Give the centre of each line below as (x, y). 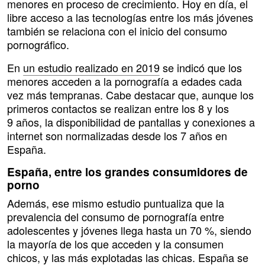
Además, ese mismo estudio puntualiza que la (116, 203)
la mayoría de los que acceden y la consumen (115, 244)
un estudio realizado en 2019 (91, 68)
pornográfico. (38, 45)
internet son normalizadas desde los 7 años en (117, 136)
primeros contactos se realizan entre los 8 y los (118, 109)
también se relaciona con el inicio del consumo (117, 31)
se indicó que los (201, 68)
